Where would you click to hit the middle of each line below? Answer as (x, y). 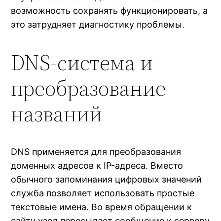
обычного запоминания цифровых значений (107, 179)
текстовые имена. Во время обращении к (102, 207)
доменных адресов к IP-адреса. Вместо (97, 165)
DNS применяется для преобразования (96, 151)
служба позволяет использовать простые (103, 193)
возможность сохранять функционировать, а (110, 11)
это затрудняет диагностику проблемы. (98, 25)
